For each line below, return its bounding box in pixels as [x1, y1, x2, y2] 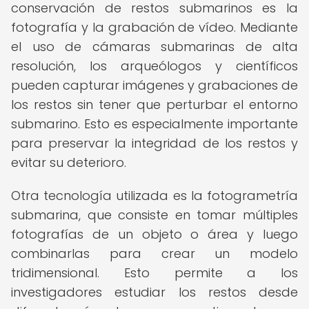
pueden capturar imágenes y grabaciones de [11, 77, 298, 94]
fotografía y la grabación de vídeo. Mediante [11, 19, 298, 36]
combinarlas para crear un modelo [11, 245, 298, 262]
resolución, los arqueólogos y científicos [11, 57, 298, 74]
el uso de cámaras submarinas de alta [11, 38, 298, 55]
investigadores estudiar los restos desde [11, 283, 298, 301]
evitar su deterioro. [11, 154, 126, 171]
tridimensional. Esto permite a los [11, 264, 298, 281]
